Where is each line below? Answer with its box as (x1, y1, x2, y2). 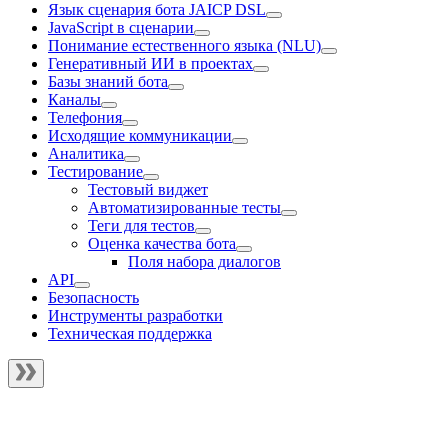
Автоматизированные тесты (88, 199, 281, 216)
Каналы (48, 91, 101, 108)
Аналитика (48, 145, 124, 162)
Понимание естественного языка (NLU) (48, 37, 321, 54)
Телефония (48, 109, 122, 126)
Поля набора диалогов (128, 253, 281, 270)
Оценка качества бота (88, 235, 236, 252)
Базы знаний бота (48, 73, 168, 90)
